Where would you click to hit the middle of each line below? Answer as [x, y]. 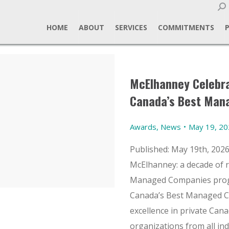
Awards [143, 127]
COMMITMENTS [186, 27]
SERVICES [131, 27]
